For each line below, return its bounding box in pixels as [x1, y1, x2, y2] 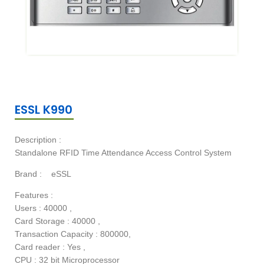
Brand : [15, 170, 42, 179]
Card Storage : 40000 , [15, 217, 100, 226]
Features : [15, 191, 53, 200]
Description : [15, 136, 61, 145]
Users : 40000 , [15, 204, 72, 213]
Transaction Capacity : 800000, [15, 230, 131, 239]
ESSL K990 [15, 101, 72, 118]
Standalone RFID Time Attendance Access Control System [15, 148, 232, 158]
